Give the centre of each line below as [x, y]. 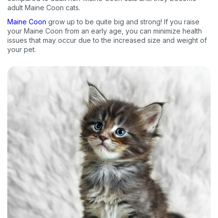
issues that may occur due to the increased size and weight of [107, 40]
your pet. [22, 49]
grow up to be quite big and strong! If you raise [123, 21]
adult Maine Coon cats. [45, 7]
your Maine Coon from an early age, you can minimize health [105, 31]
